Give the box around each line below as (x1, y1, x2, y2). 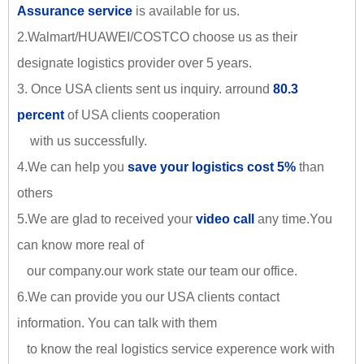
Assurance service (17, 3, 132, 18)
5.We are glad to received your (17, 211, 196, 226)
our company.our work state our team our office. (17, 263, 297, 278)
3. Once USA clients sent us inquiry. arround (17, 81, 273, 96)
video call (196, 211, 254, 226)
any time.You (254, 211, 332, 226)
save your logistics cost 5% (128, 159, 296, 174)
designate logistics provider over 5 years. (17, 55, 252, 70)
